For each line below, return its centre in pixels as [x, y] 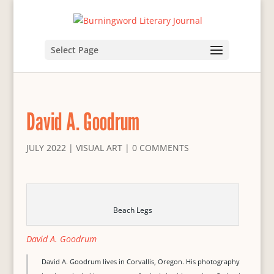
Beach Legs [132, 210]
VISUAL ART [99, 148]
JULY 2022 [46, 148]
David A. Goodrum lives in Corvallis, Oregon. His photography [140, 261]
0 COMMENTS [160, 148]
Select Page [74, 50]
